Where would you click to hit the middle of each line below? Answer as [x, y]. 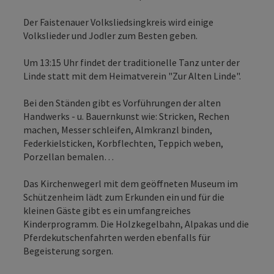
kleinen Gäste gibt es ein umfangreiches [107, 210]
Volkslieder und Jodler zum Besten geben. [110, 35]
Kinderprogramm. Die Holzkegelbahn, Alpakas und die [136, 224]
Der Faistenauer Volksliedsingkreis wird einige [118, 22]
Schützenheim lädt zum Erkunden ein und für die [124, 197]
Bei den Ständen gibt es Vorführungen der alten [122, 102]
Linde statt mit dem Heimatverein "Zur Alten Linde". [132, 76]
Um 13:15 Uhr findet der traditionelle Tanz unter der [131, 62]
